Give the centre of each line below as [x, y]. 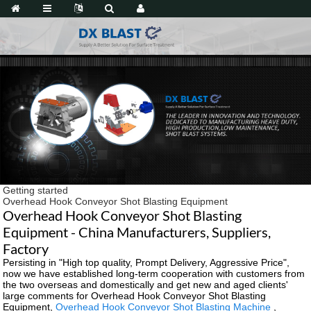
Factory [26, 248]
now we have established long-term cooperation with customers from [154, 273]
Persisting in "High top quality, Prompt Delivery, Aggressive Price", [146, 262]
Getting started [36, 190]
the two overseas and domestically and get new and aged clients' [146, 284]
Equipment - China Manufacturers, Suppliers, [137, 232]
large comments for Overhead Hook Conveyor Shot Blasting [135, 295]
